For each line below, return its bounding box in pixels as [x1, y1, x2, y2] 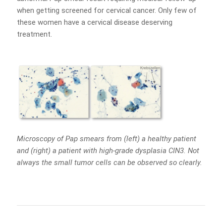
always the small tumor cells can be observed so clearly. [16, 158, 202, 167]
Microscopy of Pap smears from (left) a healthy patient [16, 134, 196, 143]
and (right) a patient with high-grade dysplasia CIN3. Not [16, 146, 199, 155]
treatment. [16, 29, 52, 39]
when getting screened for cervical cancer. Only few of [16, 5, 197, 15]
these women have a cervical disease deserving [16, 17, 172, 27]
